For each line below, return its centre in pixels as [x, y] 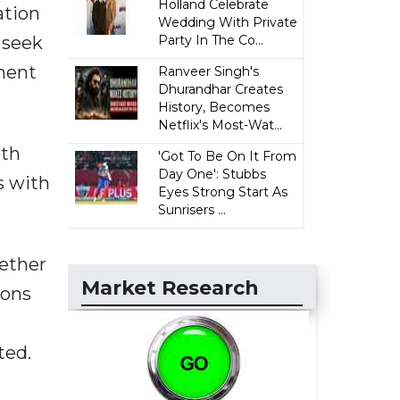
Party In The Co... [211, 40]
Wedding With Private [228, 22]
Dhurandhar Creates [221, 89]
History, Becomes [214, 107]
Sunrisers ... [192, 210]
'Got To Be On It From [228, 156]
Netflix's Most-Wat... [221, 125]
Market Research [170, 288]
